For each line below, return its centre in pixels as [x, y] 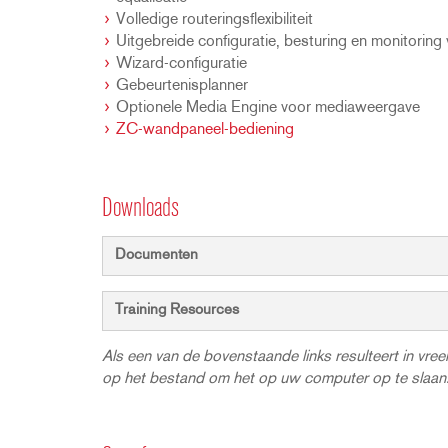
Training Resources [177, 310]
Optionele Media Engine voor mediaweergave [268, 108]
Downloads [140, 209]
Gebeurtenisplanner [182, 86]
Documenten [156, 255]
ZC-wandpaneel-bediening [205, 130]
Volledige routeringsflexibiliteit [214, 20]
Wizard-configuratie [181, 64]
